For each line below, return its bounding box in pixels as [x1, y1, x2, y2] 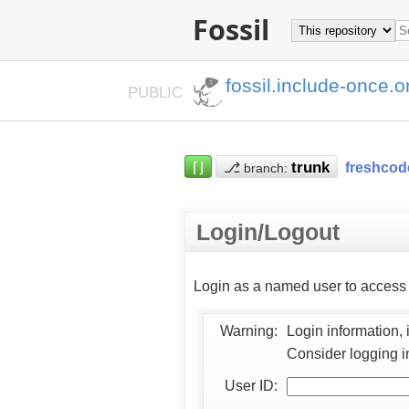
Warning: [219, 321, 278, 339]
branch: [243, 161, 288, 175]
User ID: [224, 376, 278, 393]
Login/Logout [195, 219, 340, 245]
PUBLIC [128, 82, 188, 101]
